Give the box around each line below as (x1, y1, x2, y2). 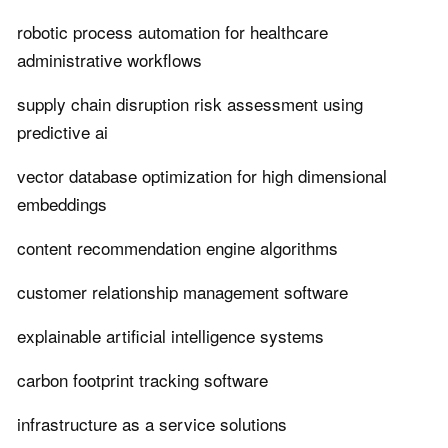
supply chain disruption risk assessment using (17, 91, 363, 117)
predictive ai (17, 119, 108, 145)
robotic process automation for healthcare (17, 19, 328, 45)
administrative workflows (17, 47, 202, 73)
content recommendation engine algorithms (17, 235, 338, 261)
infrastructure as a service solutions (17, 411, 287, 437)
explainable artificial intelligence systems (17, 323, 324, 349)
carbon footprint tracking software (17, 367, 268, 393)
